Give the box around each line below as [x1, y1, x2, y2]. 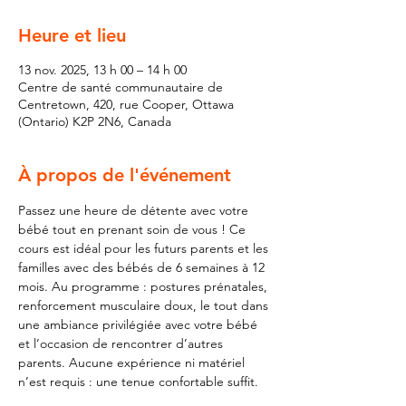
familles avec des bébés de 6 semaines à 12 [18, 259, 268, 275]
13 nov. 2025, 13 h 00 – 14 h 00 [18, 62, 187, 78]
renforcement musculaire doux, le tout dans [18, 297, 272, 314]
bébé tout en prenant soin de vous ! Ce [18, 221, 249, 237]
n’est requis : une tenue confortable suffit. [18, 373, 258, 390]
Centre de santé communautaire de [18, 79, 223, 95]
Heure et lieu [18, 24, 126, 46]
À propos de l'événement [18, 164, 231, 186]
